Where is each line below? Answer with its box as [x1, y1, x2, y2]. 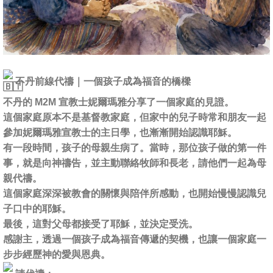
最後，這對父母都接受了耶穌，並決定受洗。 [3, 219, 198, 230]
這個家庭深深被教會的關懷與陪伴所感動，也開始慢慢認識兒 [3, 188, 266, 199]
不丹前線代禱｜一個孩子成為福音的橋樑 [13, 76, 191, 87]
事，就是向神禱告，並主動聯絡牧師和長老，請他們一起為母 [3, 158, 266, 169]
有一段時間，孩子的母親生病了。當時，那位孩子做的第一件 [3, 143, 266, 154]
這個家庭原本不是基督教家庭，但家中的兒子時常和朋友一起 [3, 112, 266, 123]
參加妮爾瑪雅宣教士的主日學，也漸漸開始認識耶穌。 [3, 127, 237, 138]
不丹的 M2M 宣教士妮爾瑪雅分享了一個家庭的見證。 [3, 97, 234, 108]
